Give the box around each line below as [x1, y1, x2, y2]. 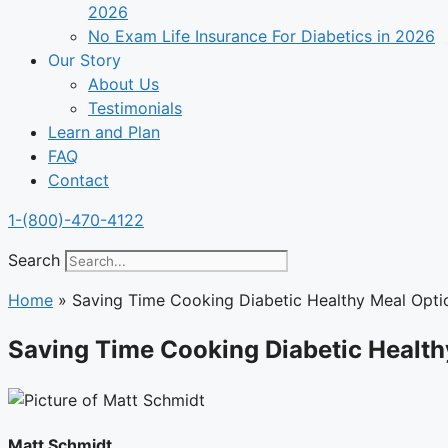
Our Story [48, 50, 121, 70]
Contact [48, 170, 109, 190]
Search [8, 250, 60, 270]
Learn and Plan [48, 122, 160, 142]
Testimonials [88, 98, 182, 118]
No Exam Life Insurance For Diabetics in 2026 [88, 26, 435, 46]
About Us [88, 74, 159, 94]
